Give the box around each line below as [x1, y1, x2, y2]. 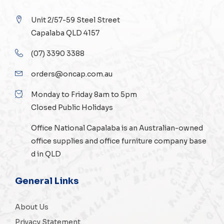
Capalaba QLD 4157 [31, 28, 99, 37]
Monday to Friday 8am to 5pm [31, 89, 137, 99]
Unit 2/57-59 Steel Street [31, 15, 120, 24]
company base [152, 136, 206, 145]
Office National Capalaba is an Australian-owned [31, 123, 203, 132]
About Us [15, 202, 48, 211]
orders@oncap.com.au [31, 69, 112, 78]
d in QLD [31, 149, 61, 158]
